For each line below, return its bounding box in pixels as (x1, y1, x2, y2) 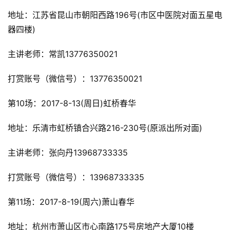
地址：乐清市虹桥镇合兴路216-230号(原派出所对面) (8, 123, 202, 133)
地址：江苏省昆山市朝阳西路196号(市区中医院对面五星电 (8, 10, 222, 21)
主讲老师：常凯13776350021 (8, 49, 118, 60)
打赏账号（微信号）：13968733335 (8, 172, 144, 183)
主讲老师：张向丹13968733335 (8, 147, 128, 158)
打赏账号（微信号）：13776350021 (8, 73, 142, 84)
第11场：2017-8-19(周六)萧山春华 (8, 197, 135, 207)
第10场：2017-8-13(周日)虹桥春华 (8, 98, 136, 109)
